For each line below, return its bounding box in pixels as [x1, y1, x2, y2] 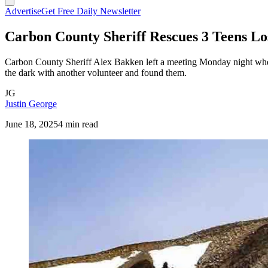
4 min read [58, 118, 98, 129]
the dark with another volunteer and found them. [5, 67, 187, 78]
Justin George [5, 98, 57, 109]
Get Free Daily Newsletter [41, 6, 141, 16]
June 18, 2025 [5, 118, 58, 129]
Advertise [5, 6, 41, 16]
